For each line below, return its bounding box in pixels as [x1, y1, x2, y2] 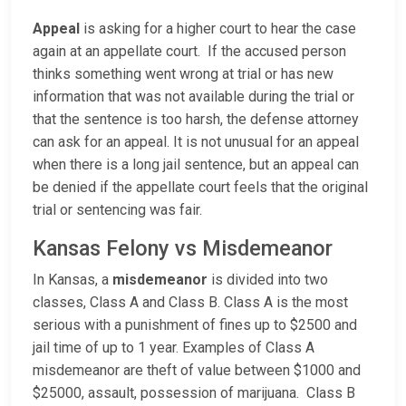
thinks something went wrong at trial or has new [33, 65, 333, 83]
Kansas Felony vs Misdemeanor [33, 236, 333, 262]
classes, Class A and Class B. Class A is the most [33, 294, 348, 312]
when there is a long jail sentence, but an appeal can [33, 156, 359, 174]
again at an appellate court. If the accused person [33, 43, 346, 61]
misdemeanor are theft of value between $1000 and [33, 362, 361, 380]
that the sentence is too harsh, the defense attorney [33, 111, 359, 129]
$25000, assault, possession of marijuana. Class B [33, 384, 355, 402]
